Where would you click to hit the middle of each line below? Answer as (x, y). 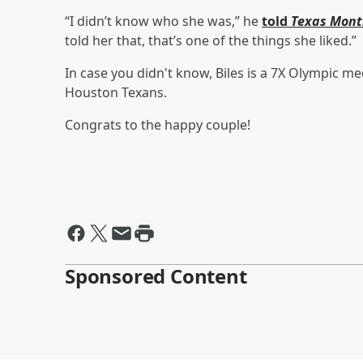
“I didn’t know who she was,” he (163, 21)
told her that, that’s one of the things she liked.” (211, 40)
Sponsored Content (156, 275)
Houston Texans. (116, 92)
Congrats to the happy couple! (158, 124)
